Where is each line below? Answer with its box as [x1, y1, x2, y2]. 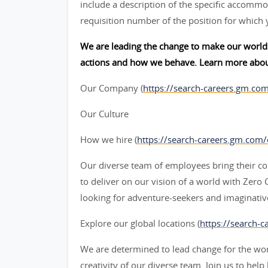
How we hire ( [80, 133, 137, 145]
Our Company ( [80, 82, 143, 94]
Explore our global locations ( [80, 217, 200, 229]
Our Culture [80, 108, 129, 120]
